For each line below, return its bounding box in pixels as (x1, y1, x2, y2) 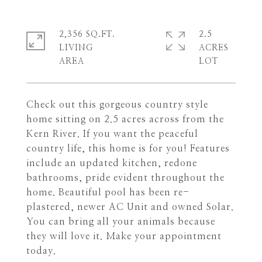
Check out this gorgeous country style (26, 100, 208, 109)
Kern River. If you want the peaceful (26, 129, 198, 139)
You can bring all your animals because (26, 217, 215, 226)
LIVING (59, 44, 93, 52)
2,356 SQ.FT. (59, 30, 115, 39)
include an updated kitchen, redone (26, 158, 197, 168)
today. (26, 246, 56, 256)
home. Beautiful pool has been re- (26, 188, 189, 197)
